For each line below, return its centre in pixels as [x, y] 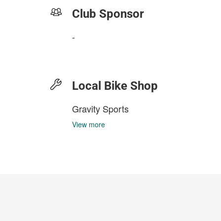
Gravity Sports [100, 109]
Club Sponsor [108, 14]
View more [89, 124]
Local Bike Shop [115, 86]
